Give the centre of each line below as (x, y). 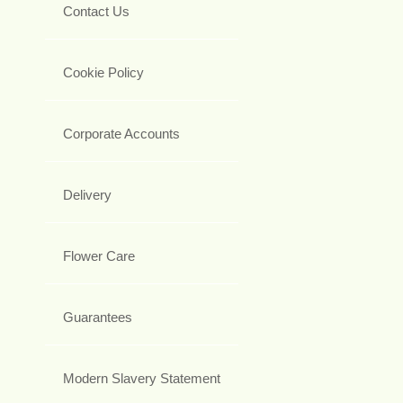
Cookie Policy (103, 73)
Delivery (87, 195)
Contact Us (96, 12)
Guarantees (98, 318)
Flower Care (99, 256)
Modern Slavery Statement (142, 379)
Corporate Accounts (121, 134)
